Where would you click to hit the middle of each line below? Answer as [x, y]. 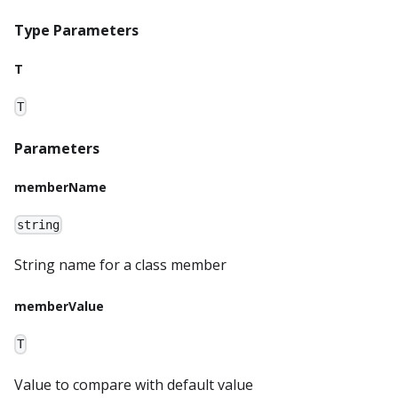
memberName [60, 187]
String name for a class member [120, 265]
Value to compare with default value [134, 384]
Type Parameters [76, 30]
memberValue [59, 306]
